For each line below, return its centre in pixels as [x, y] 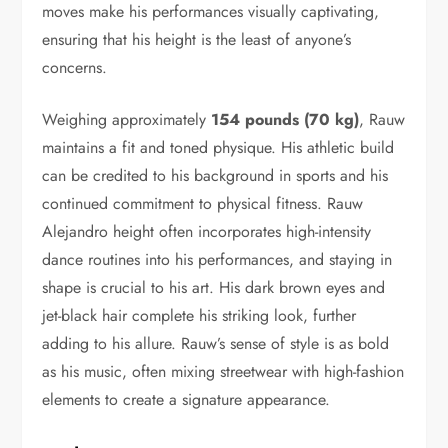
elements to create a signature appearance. [186, 400]
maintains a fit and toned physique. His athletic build [218, 148]
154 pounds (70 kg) [283, 120]
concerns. [75, 68]
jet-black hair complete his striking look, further [199, 316]
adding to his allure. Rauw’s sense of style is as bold [216, 344]
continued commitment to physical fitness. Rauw [203, 204]
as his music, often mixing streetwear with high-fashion [223, 372]
